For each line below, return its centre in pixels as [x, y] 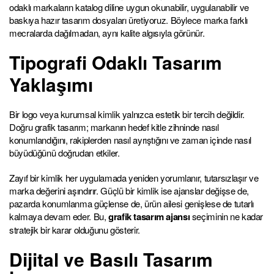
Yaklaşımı [51, 84]
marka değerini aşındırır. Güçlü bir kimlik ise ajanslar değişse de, [129, 190]
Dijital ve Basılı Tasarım [111, 259]
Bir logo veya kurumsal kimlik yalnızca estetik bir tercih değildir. [127, 114]
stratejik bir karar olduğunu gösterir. [75, 229]
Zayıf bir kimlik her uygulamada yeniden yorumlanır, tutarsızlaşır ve [134, 177]
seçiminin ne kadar [226, 216]
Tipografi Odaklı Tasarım [116, 62]
